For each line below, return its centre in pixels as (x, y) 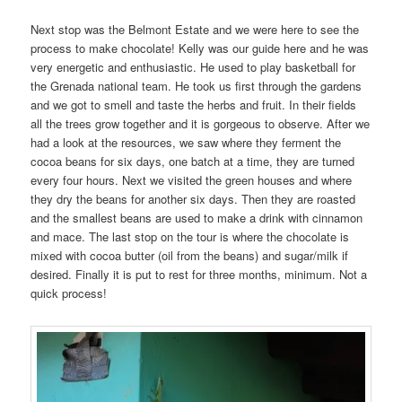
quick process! (69, 293)
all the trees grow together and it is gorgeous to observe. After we (201, 123)
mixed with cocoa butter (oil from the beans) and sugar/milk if (190, 255)
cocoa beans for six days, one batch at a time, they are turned (193, 161)
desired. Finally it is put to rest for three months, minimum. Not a (199, 274)
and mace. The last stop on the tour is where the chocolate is (190, 236)
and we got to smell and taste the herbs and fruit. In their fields (194, 104)
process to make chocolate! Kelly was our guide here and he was (200, 48)
